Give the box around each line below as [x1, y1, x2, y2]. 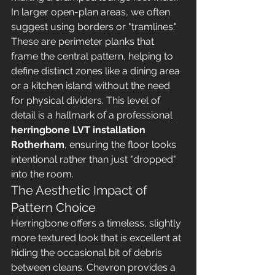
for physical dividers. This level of [11, 95, 163, 106]
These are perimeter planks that [11, 36, 157, 47]
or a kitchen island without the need [11, 80, 172, 91]
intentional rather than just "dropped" [11, 153, 179, 165]
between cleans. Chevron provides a [11, 261, 178, 273]
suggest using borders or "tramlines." [11, 21, 179, 33]
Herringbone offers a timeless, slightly [11, 217, 184, 229]
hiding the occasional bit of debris [11, 247, 165, 258]
